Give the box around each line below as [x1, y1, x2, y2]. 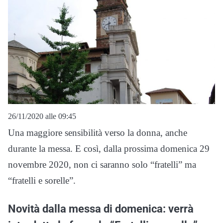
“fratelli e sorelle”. [8, 175, 76, 186]
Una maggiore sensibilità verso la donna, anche [8, 127, 187, 138]
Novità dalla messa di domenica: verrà [8, 202, 194, 215]
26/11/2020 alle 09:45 [8, 111, 76, 120]
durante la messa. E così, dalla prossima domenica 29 [8, 143, 210, 154]
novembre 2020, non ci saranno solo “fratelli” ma [8, 159, 196, 170]
